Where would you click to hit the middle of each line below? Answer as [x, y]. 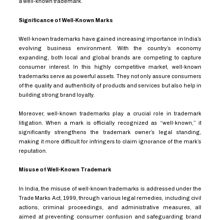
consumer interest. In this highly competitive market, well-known [110, 67]
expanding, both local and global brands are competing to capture [110, 57]
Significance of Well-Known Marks [66, 20]
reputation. [33, 151]
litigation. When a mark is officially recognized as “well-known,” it [110, 123]
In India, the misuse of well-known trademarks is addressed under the [110, 188]
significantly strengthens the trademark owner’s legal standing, [110, 132]
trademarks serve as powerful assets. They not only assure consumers [110, 76]
